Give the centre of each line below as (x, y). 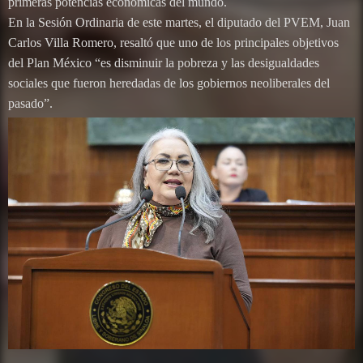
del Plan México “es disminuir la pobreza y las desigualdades (164, 63)
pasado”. (30, 104)
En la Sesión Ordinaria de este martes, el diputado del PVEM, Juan (179, 23)
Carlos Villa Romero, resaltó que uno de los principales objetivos (173, 43)
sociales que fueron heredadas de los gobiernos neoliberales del (169, 83)
